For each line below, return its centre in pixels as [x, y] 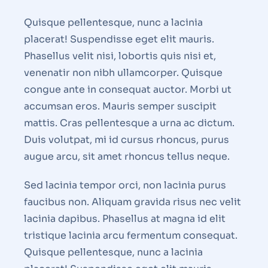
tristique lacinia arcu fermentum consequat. [131, 236]
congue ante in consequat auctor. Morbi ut [128, 90]
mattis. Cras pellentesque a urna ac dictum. [129, 123]
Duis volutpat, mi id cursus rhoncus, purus [127, 140]
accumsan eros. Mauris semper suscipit [120, 106]
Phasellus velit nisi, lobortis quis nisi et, [120, 56]
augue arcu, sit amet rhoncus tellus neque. [127, 157]
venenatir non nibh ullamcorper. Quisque [123, 73]
